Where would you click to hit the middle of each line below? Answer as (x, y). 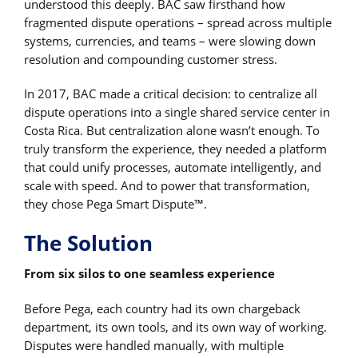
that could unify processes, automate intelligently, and (173, 167)
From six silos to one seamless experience (149, 274)
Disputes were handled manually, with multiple (154, 345)
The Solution (88, 243)
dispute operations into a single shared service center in (177, 111)
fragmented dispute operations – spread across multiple (178, 22)
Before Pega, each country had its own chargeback (162, 308)
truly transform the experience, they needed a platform (175, 148)
